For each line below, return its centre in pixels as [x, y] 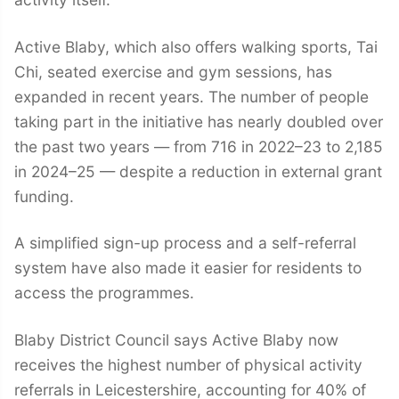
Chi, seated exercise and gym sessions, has [173, 71]
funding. [44, 196]
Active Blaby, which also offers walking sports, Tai [196, 46]
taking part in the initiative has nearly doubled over [199, 121]
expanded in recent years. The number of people [191, 96]
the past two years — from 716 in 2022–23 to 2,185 [199, 146]
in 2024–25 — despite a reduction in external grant [198, 171]
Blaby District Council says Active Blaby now [176, 339]
